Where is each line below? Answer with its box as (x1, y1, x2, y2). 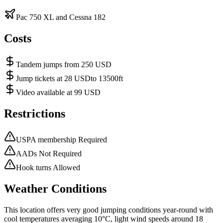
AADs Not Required (16, 149, 82, 158)
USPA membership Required (16, 135, 107, 144)
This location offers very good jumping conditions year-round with (4, 205, 213, 214)
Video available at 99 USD (16, 88, 101, 97)
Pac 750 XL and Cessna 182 (16, 13, 106, 22)
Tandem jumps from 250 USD (16, 60, 111, 69)
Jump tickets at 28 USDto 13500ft (16, 74, 123, 83)
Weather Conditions (4, 182, 107, 195)
